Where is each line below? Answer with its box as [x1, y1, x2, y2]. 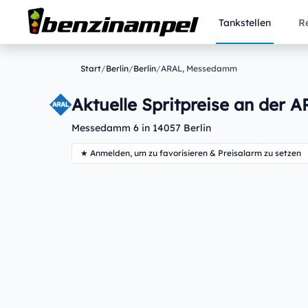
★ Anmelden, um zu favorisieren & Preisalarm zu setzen [80, 148, 301, 158]
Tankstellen [219, 16, 271, 29]
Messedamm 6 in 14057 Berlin [71, 122, 211, 134]
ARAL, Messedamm [161, 63, 237, 74]
